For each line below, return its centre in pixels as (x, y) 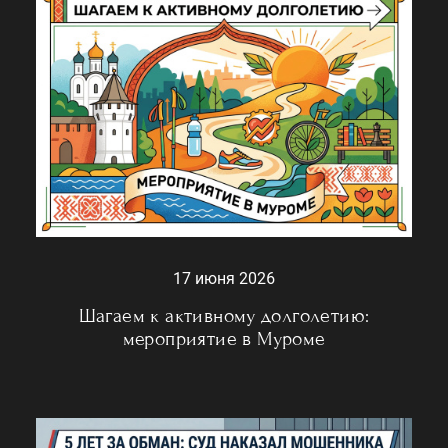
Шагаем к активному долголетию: (224, 316)
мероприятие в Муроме (224, 339)
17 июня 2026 (224, 279)
